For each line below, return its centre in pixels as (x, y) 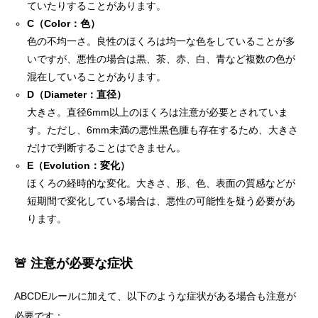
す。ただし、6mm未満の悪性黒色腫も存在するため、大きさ (163, 130)
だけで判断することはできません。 (107, 148)
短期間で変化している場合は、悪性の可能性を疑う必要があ (161, 201)
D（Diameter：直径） (77, 95)
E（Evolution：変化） (79, 166)
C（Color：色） (64, 24)
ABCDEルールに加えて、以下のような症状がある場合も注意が (155, 296)
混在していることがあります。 (97, 77)
